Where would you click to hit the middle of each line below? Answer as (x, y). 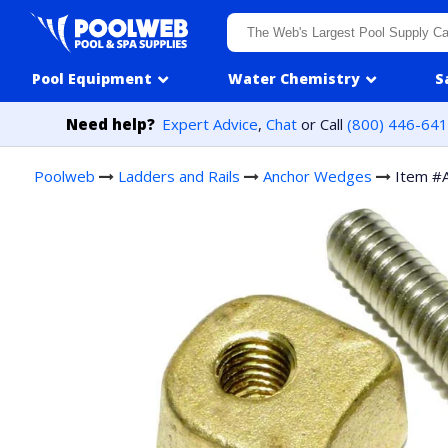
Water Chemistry (293, 78)
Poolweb (64, 176)
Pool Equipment (91, 78)
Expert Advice (210, 124)
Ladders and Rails (178, 176)
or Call (322, 124)
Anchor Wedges (317, 176)
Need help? (111, 124)
